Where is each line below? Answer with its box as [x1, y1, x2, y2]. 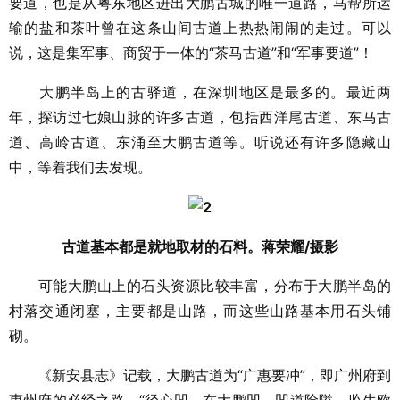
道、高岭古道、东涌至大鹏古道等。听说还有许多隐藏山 [9, 132, 391, 151]
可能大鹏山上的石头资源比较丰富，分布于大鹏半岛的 [9, 277, 391, 296]
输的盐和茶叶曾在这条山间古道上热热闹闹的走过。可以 [9, 18, 391, 37]
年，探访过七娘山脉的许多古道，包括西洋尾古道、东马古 [9, 107, 391, 126]
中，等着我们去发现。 [9, 157, 152, 176]
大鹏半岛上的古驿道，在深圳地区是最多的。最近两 [9, 82, 391, 101]
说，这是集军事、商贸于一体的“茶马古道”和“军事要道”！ [9, 43, 378, 62]
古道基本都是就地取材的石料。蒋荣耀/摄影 [62, 237, 338, 256]
